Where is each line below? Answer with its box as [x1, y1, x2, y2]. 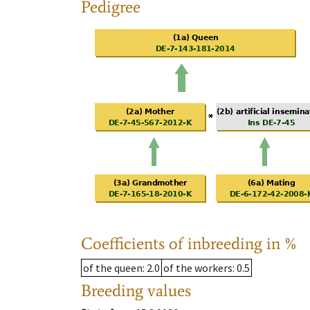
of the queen [83, 261, 143, 275]
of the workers [163, 261, 232, 275]
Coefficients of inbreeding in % [81, 233, 298, 254]
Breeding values [81, 280, 191, 301]
